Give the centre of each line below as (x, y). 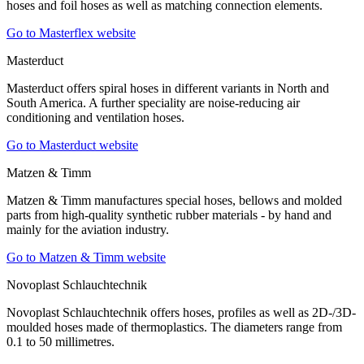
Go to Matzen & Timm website (86, 258)
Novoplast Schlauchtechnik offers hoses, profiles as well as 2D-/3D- (181, 313)
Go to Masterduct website (72, 145)
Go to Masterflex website (71, 33)
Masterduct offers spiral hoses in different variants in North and (168, 89)
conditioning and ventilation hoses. (95, 118)
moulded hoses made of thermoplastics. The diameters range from (174, 327)
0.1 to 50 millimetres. (61, 342)
